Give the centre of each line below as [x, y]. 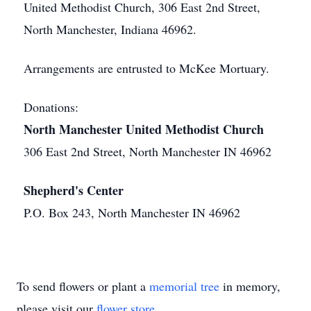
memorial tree [184, 286]
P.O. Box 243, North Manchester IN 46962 [132, 212]
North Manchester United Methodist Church [144, 129]
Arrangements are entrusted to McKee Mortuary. [146, 68]
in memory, [250, 286]
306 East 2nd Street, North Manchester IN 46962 [148, 151]
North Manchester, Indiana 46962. [110, 29]
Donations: [51, 107]
